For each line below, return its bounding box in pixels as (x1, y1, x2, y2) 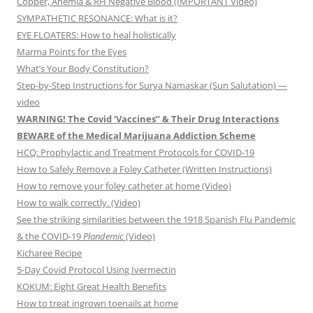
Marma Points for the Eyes (17, 45, 126, 59)
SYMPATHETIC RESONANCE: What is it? (17, 12, 177, 25)
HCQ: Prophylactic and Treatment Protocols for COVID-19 (17, 146, 254, 159)
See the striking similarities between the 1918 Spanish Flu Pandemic (17, 213, 296, 226)
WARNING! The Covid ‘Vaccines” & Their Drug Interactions (17, 112, 279, 126)
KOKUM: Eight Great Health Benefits (17, 280, 166, 293)
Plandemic (83, 230, 124, 243)
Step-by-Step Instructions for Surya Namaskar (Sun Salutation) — (17, 79, 287, 92)
